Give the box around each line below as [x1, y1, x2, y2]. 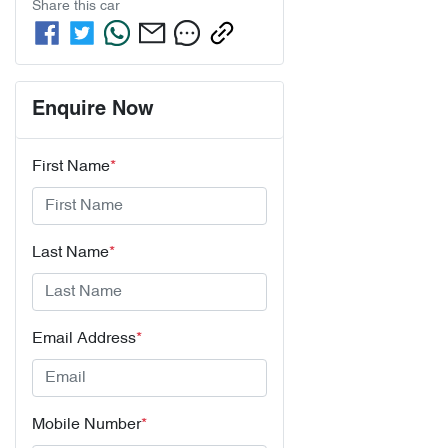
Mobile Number [32, 417, 141, 433]
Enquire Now [32, 101, 154, 119]
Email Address [32, 331, 136, 347]
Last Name [32, 245, 109, 261]
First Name [32, 159, 110, 175]
